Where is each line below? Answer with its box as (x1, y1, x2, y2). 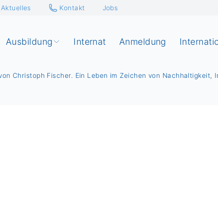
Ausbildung (5, 36, 53, 47)
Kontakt (59, 3, 85, 12)
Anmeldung (119, 36, 166, 47)
